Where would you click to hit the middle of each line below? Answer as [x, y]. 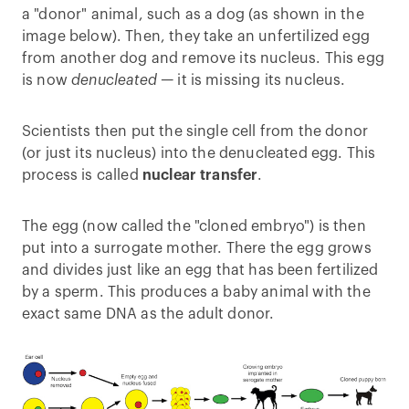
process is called [82, 175]
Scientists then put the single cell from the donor [195, 131]
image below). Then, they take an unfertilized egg [196, 37]
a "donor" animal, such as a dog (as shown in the [193, 15]
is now [47, 80]
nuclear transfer [200, 175]
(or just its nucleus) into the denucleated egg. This [199, 153]
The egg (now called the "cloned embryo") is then [194, 226]
